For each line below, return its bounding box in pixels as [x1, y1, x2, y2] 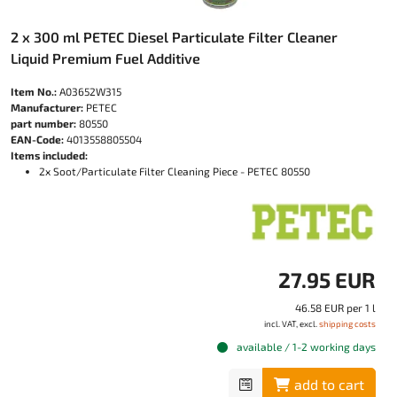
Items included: [11, 149, 88, 161]
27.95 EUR [278, 267, 376, 292]
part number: [11, 117, 76, 129]
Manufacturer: [11, 101, 83, 113]
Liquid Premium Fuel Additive [11, 50, 200, 66]
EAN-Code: [11, 133, 64, 145]
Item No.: [11, 85, 57, 97]
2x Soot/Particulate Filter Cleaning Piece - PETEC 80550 [39, 165, 310, 177]
